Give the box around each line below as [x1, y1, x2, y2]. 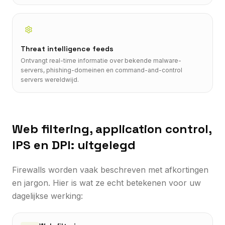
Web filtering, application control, [12, 121, 211, 137]
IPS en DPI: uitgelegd [12, 137, 136, 153]
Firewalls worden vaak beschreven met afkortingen [12, 164, 208, 175]
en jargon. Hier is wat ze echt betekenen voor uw [12, 177, 201, 188]
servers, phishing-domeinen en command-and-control [21, 66, 182, 74]
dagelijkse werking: [12, 190, 83, 201]
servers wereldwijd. [21, 75, 79, 83]
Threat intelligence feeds [21, 44, 114, 53]
